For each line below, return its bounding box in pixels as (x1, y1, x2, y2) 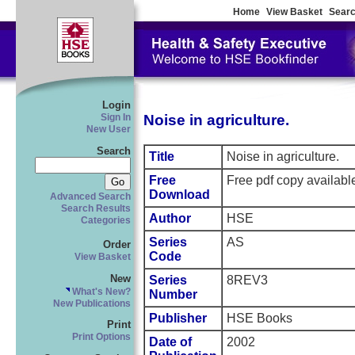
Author (149, 212, 191, 226)
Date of (149, 335, 192, 349)
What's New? (70, 286, 131, 296)
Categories (81, 215, 131, 225)
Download (149, 188, 210, 202)
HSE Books (227, 311, 292, 326)
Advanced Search (50, 191, 131, 201)
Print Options (72, 332, 131, 342)
